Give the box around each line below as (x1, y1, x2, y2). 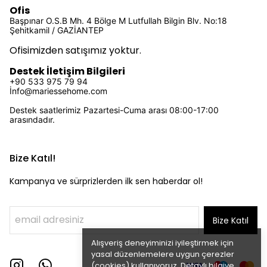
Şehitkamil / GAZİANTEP (10, 25, 104, 35)
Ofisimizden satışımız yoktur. (10, 44, 141, 57)
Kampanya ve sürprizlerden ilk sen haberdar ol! (10, 175, 203, 187)
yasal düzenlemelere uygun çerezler (91, 249, 234, 260)
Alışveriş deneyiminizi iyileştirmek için (91, 237, 234, 249)
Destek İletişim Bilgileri (10, 64, 125, 78)
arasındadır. (10, 114, 55, 125)
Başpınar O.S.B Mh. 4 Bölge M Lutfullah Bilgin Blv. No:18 (10, 15, 227, 26)
